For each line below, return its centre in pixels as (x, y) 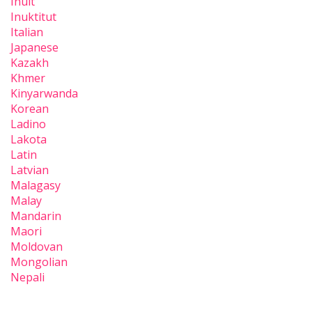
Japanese (34, 48)
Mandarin (36, 216)
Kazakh (30, 63)
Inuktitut (33, 17)
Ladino (28, 124)
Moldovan (37, 247)
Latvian (30, 170)
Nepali (28, 278)
